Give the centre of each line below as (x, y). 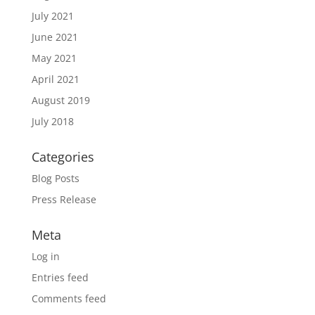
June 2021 (54, 37)
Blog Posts (55, 179)
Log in (45, 257)
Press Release (64, 200)
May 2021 (54, 58)
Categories (63, 157)
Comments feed (69, 299)
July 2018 (52, 122)
